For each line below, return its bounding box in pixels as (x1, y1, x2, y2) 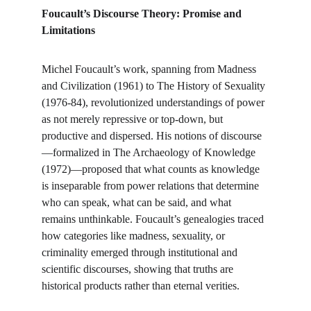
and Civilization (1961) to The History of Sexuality (42, 80, 268, 92)
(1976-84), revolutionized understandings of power (42, 96, 267, 108)
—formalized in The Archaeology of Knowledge (42, 146, 258, 158)
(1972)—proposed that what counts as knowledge (42, 163, 262, 175)
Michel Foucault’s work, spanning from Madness (42, 63, 259, 75)
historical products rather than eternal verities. (42, 280, 239, 292)
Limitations (42, 24, 95, 36)
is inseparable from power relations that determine (42, 180, 262, 192)
